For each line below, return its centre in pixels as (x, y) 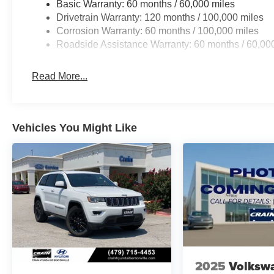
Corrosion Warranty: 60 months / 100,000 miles (158, 31)
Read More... (60, 76)
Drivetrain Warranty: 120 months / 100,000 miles (160, 17)
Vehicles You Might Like (75, 128)
